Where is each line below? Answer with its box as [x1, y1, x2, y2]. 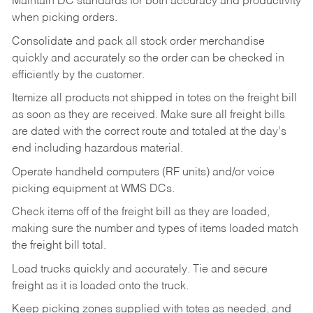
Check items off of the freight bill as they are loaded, [11, 207, 270, 219]
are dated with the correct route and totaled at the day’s [11, 126, 286, 138]
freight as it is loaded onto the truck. [11, 280, 189, 292]
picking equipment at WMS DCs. [11, 183, 175, 195]
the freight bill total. [11, 240, 106, 252]
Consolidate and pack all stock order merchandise [11, 36, 265, 48]
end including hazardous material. [11, 143, 189, 155]
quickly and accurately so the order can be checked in [11, 52, 284, 64]
